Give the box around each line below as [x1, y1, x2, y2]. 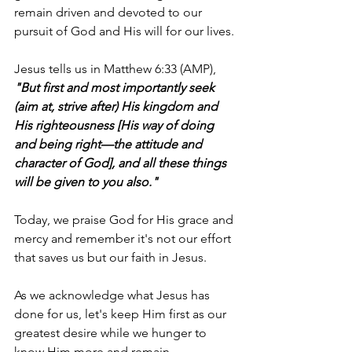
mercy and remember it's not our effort [14, 230, 234, 246]
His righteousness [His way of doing [14, 117, 217, 133]
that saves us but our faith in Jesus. [14, 249, 207, 265]
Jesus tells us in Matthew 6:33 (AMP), [14, 60, 219, 76]
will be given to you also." [14, 174, 158, 189]
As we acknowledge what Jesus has [14, 287, 213, 302]
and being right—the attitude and [14, 136, 205, 152]
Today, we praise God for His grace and [14, 211, 236, 227]
